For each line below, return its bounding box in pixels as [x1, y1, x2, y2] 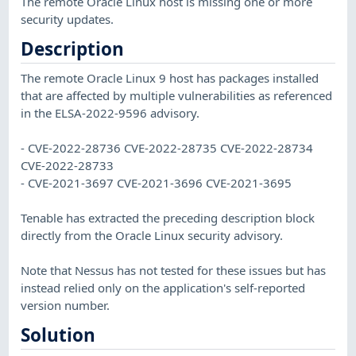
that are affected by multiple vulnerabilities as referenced [21, 87, 333, 103]
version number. [21, 296, 110, 313]
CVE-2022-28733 [21, 157, 114, 173]
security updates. [21, 10, 114, 27]
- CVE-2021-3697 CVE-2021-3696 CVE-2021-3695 [21, 174, 292, 191]
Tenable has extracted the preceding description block [21, 209, 315, 226]
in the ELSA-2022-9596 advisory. [21, 104, 200, 121]
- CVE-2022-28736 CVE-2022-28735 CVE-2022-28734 [21, 139, 314, 156]
